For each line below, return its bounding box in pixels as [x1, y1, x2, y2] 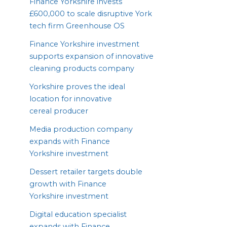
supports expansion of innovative [29, 51, 154, 61]
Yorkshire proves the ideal [29, 82, 125, 91]
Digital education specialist [29, 209, 127, 219]
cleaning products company [29, 63, 134, 73]
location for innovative [29, 94, 112, 103]
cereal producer [29, 106, 88, 116]
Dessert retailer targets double [29, 167, 142, 176]
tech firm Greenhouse [29, 21, 113, 30]
